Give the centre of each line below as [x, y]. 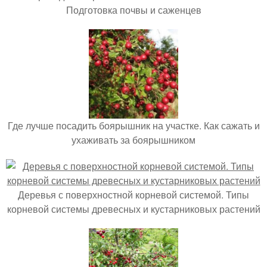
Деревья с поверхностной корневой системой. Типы [133, 195]
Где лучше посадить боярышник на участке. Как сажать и [133, 125]
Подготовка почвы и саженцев [133, 10]
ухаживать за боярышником [133, 140]
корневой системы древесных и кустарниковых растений [133, 209]
